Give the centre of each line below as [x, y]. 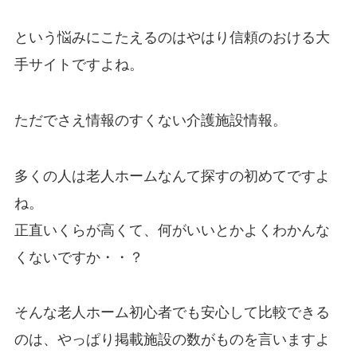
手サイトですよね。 [78, 64]
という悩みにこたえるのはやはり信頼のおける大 [172, 37]
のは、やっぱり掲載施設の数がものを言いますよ [172, 340]
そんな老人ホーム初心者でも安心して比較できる [172, 313]
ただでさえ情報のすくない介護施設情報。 [150, 120]
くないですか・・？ [78, 257]
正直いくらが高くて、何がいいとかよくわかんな [172, 230]
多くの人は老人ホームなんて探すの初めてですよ [172, 176]
